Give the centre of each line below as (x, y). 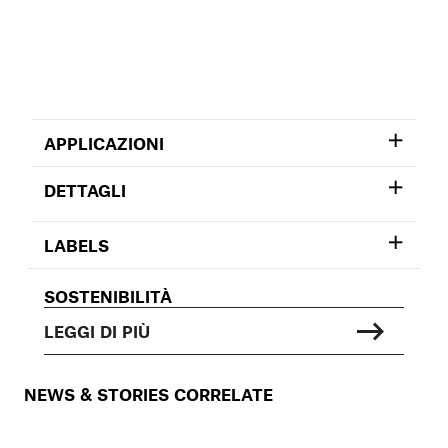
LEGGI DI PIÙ (97, 330)
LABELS (76, 244)
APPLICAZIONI (104, 142)
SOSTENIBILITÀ (108, 295)
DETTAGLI (85, 189)
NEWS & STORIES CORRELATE (148, 393)
